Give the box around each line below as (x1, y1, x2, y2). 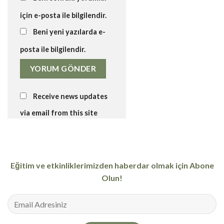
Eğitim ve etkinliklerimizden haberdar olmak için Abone (10, 160, 214, 170)
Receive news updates (31, 91, 107, 100)
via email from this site (20, 108, 97, 117)
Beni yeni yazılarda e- (33, 27, 105, 36)
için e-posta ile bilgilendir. (20, 11, 106, 20)
